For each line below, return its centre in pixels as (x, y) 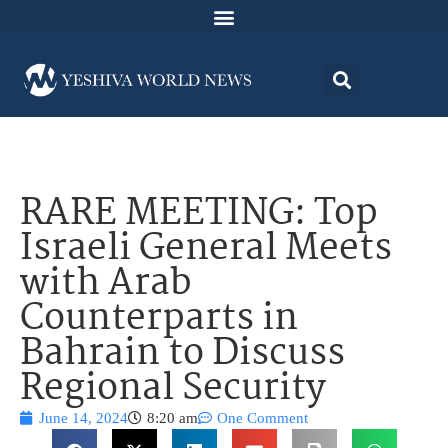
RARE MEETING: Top (199, 215)
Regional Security (173, 390)
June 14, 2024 (83, 418)
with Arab (106, 285)
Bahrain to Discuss (182, 355)
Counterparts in (159, 320)
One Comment (262, 418)
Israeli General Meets (206, 250)
